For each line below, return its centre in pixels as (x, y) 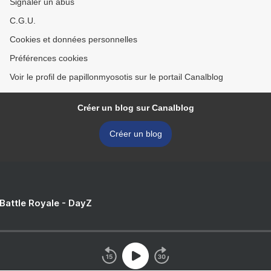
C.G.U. (23, 21)
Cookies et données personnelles (73, 40)
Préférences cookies (49, 58)
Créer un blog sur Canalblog (135, 108)
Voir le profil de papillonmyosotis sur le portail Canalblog (116, 77)
